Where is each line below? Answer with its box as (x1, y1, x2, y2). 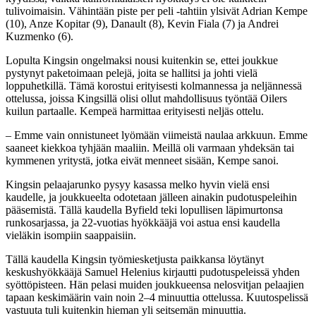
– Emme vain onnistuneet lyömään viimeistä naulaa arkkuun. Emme (6, 128, 308, 141)
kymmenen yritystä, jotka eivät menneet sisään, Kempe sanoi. (6, 154, 279, 166)
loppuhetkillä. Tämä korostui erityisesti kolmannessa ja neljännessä (6, 79, 302, 92)
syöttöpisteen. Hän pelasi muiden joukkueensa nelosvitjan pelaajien (6, 278, 304, 291)
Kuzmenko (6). (6, 30, 73, 42)
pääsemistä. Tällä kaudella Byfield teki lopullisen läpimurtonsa (6, 203, 283, 216)
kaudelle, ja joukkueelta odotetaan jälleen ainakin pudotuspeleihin (6, 190, 297, 203)
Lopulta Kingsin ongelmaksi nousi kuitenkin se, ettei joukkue (6, 54, 278, 66)
